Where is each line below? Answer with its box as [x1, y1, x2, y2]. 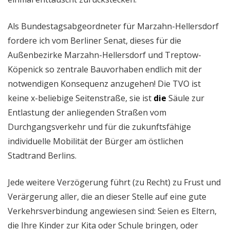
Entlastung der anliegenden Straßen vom [8, 106, 166, 118]
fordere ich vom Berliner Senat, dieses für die [8, 34, 181, 46]
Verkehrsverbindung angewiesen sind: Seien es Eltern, [8, 205, 217, 217]
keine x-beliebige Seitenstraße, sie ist [8, 92, 154, 104]
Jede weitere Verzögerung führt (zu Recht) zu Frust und [8, 176, 221, 188]
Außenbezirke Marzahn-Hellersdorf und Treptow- [8, 49, 201, 61]
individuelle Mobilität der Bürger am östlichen [8, 135, 183, 147]
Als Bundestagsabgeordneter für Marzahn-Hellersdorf [8, 20, 219, 32]
